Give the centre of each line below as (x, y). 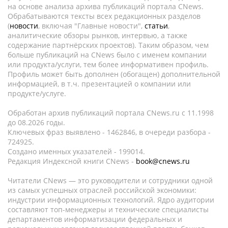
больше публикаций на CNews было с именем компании (107, 55)
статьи (156, 26)
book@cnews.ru (163, 161)
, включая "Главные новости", (91, 26)
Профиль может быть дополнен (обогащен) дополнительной (114, 74)
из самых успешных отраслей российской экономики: (102, 190)
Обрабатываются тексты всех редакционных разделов (104, 16)
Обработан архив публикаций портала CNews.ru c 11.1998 (111, 113)
